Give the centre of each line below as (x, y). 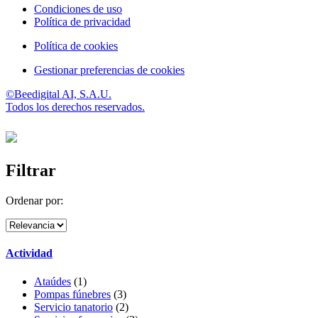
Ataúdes (53, 281)
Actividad (29, 253)
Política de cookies (76, 46)
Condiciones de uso (78, 9)
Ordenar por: (34, 201)
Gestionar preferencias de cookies (109, 70)
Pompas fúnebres (72, 294)
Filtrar (31, 171)
